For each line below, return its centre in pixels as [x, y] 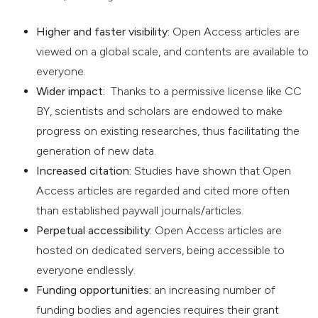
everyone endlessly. [86, 270]
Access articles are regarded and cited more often [163, 190]
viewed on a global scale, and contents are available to [173, 51]
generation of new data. [97, 150]
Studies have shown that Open [212, 170]
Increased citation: [84, 170]
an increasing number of [214, 290]
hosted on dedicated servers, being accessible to [161, 250]
